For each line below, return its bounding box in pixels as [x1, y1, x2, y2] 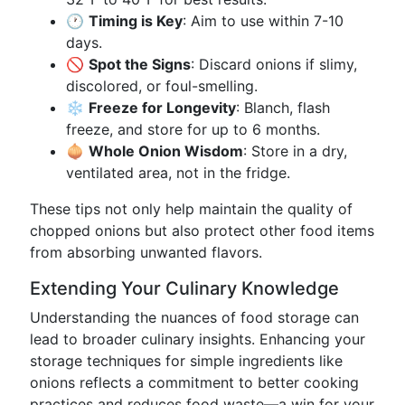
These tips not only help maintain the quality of [30, 200, 353, 218]
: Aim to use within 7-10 [183, 12, 344, 30]
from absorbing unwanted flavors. [30, 243, 262, 261]
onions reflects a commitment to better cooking [30, 373, 359, 391]
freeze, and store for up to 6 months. [66, 120, 320, 138]
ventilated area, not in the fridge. [66, 164, 290, 182]
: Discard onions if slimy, [191, 55, 357, 73]
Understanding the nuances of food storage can [30, 308, 359, 326]
